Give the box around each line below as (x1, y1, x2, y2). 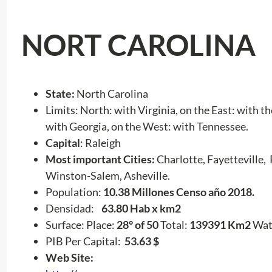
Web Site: (45, 251, 93, 265)
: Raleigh (80, 136, 121, 150)
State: (45, 87, 76, 101)
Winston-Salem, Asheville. (45, 169, 170, 183)
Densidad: (45, 202, 101, 216)
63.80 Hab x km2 (101, 202, 181, 216)
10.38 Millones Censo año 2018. (103, 185, 254, 199)
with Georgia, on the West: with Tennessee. (45, 120, 248, 134)
